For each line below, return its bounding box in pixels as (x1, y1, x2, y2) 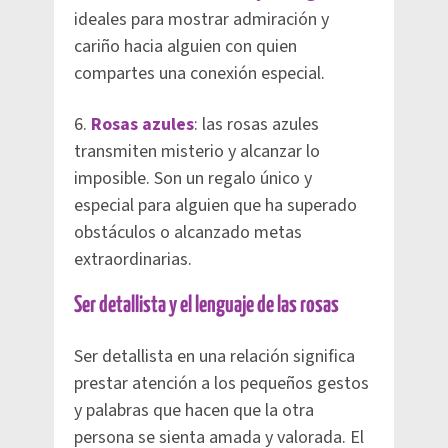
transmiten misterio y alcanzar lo (74, 138, 320, 164)
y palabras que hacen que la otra (74, 397, 314, 423)
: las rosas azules (194, 111, 319, 137)
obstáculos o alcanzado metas (74, 219, 302, 245)
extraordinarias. (74, 246, 192, 272)
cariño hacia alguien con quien (74, 33, 297, 59)
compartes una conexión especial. (74, 60, 325, 86)
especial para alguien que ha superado (74, 192, 357, 218)
